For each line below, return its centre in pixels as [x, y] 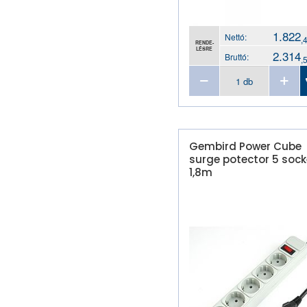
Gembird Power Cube [245, 146]
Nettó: [236, 37]
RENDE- [204, 42]
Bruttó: [237, 57]
